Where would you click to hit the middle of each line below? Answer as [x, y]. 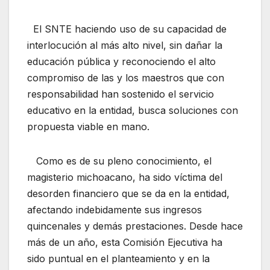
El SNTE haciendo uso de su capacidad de [127, 29]
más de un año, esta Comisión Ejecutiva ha [125, 242]
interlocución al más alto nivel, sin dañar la [125, 45]
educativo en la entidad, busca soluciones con [133, 110]
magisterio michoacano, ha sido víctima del [125, 177]
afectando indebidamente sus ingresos [115, 209]
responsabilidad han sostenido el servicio [121, 94]
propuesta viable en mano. [88, 126]
